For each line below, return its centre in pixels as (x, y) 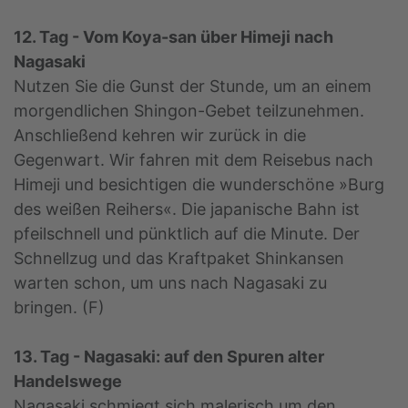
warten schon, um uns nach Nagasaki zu (170, 283)
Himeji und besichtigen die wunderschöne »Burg (199, 185)
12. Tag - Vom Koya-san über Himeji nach (173, 37)
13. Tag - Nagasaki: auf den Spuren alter (169, 357)
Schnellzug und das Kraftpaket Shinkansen (179, 259)
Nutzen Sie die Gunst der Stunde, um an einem (193, 87)
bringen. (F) (59, 308)
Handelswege (68, 382)
